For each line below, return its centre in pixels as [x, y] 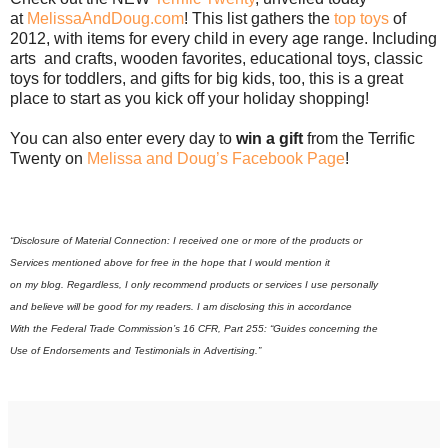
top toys [361, 19]
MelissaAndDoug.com [105, 19]
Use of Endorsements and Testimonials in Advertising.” [135, 351]
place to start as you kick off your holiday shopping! [189, 99]
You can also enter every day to [123, 139]
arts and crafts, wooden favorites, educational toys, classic [216, 59]
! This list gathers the [259, 19]
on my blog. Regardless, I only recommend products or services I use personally [194, 285]
